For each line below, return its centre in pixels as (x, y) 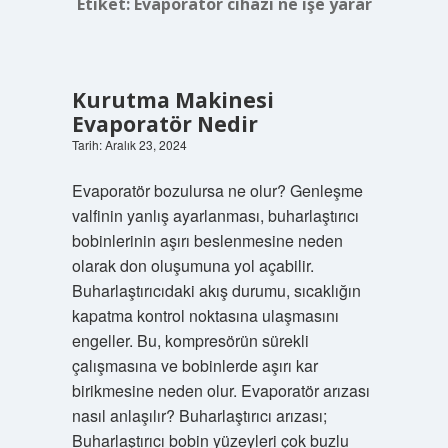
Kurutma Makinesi (172, 100)
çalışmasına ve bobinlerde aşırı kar (194, 365)
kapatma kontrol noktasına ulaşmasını (205, 315)
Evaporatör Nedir (164, 124)
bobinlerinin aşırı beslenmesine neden (207, 240)
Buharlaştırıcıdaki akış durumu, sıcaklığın (216, 290)
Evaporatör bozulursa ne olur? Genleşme (217, 190)
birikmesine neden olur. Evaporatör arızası (220, 390)
